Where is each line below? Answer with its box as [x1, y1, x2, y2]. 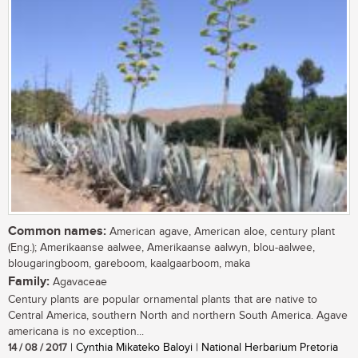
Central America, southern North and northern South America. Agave [8, 309, 348, 323]
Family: [8, 274, 50, 290]
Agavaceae [50, 276, 107, 289]
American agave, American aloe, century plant [106, 225, 335, 239]
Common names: [8, 224, 106, 240]
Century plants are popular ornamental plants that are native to [8, 293, 317, 307]
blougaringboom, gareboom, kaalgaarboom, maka [8, 257, 250, 271]
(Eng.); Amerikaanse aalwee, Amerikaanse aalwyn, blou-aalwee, [8, 241, 315, 255]
